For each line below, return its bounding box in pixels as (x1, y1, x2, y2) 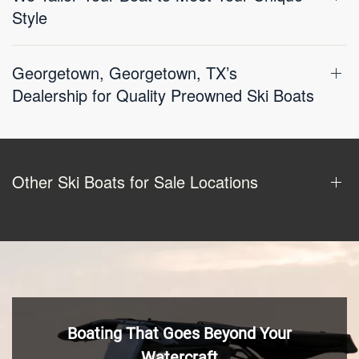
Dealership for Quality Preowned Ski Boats (12, 83, 314, 107)
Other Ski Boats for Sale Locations (12, 170, 258, 193)
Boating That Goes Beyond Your (67, 324, 292, 343)
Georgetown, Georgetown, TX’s (12, 61, 237, 84)
